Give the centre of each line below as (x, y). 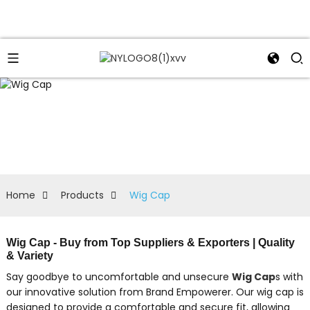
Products (82, 195)
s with (289, 276)
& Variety (29, 255)
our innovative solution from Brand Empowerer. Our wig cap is (155, 292)
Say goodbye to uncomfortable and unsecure (119, 276)
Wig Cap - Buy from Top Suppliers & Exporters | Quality (150, 242)
